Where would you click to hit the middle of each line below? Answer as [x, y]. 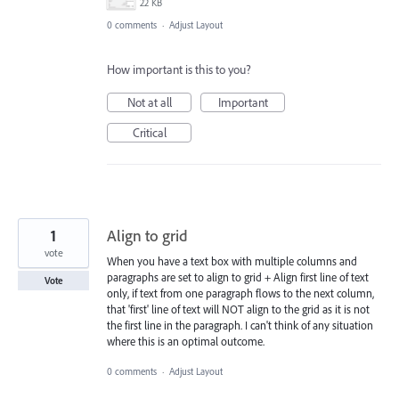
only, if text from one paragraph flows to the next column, [240, 293]
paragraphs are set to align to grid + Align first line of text [238, 277]
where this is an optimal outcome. [186, 341]
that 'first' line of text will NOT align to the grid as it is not [238, 309]
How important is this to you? [179, 69]
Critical [149, 132]
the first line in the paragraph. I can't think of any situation [240, 325]
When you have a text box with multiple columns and [232, 261]
